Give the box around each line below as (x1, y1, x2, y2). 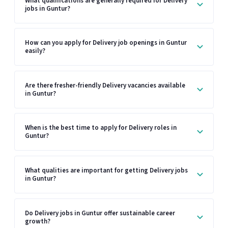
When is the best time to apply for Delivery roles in (25, 123, 177, 133)
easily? (25, 46, 45, 56)
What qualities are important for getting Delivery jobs (25, 165, 188, 175)
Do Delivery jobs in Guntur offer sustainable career (25, 208, 175, 218)
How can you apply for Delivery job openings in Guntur (25, 38, 187, 48)
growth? (25, 216, 50, 226)
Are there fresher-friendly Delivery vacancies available (25, 80, 185, 90)
